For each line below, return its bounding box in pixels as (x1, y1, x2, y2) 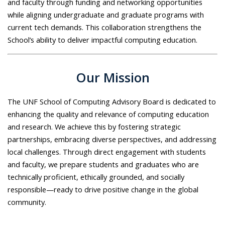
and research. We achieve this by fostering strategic (8, 121, 181, 132)
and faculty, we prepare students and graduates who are (8, 159, 199, 169)
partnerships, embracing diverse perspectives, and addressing (8, 134, 216, 144)
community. (8, 196, 46, 207)
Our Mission (75, 68, 150, 86)
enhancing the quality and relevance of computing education (8, 108, 209, 119)
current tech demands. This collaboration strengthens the (8, 22, 201, 33)
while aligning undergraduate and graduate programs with (8, 10, 204, 20)
